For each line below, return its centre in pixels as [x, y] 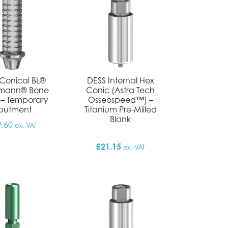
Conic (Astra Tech [121, 90]
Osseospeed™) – [120, 99]
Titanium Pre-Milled [120, 109]
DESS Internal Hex [120, 80]
